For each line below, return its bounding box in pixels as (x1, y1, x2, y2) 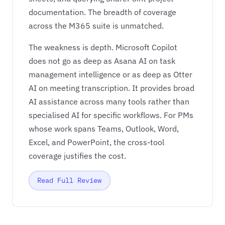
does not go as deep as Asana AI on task (29, 56, 175, 66)
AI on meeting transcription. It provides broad (29, 83, 194, 93)
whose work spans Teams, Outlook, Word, (29, 124, 179, 134)
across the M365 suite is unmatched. (29, 21, 164, 31)
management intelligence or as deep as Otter (29, 69, 192, 80)
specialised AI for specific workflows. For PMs (29, 110, 193, 121)
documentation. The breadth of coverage (29, 7, 176, 18)
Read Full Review (37, 176, 102, 185)
